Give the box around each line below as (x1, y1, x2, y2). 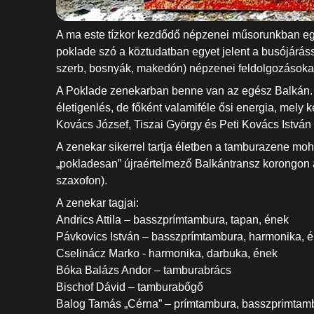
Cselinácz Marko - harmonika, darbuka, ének (56, 247, 278, 259)
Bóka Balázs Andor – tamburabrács (56, 264, 231, 276)
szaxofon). (56, 175, 107, 186)
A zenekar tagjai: (56, 197, 139, 209)
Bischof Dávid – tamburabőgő (56, 281, 203, 293)
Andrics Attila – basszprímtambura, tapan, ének (56, 214, 289, 226)
